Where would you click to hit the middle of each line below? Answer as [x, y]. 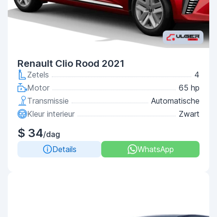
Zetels [38, 75]
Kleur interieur [51, 114]
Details [64, 149]
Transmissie [48, 101]
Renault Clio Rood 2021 [71, 63]
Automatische [175, 101]
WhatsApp [155, 149]
